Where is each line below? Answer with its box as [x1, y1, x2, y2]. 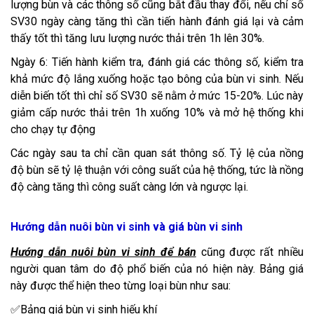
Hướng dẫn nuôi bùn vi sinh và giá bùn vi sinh [11, 220, 243, 234]
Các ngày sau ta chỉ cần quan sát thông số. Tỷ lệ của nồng [11, 146, 303, 161]
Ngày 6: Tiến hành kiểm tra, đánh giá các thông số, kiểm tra [11, 55, 303, 69]
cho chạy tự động [11, 123, 95, 137]
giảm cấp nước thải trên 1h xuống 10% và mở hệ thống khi [11, 106, 303, 120]
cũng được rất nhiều [196, 245, 304, 259]
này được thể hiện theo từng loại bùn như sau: [11, 279, 231, 293]
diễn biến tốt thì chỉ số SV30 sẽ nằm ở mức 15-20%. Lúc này [11, 89, 303, 103]
